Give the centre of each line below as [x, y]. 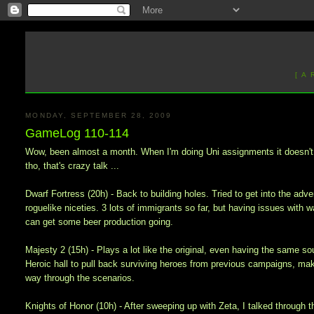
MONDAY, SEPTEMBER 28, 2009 [99, 115]
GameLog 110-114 [77, 134]
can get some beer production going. [100, 222]
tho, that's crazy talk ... [73, 166]
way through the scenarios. [80, 278]
